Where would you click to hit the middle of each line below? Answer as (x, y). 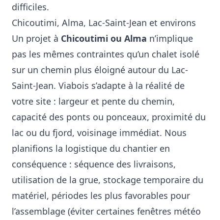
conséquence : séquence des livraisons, (94, 164)
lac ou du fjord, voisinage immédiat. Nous (99, 133)
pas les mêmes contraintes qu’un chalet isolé (106, 54)
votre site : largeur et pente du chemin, (93, 101)
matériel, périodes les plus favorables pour (101, 195)
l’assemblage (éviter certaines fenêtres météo (106, 211)
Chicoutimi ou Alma (104, 38)
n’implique (170, 38)
